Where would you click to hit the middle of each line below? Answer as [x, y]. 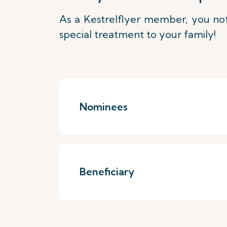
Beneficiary [107, 172]
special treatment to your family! [138, 34]
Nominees [104, 107]
